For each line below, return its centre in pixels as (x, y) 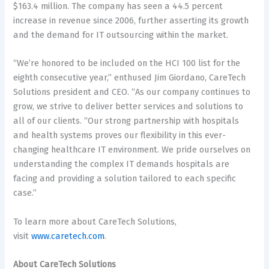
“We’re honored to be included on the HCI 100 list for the (127, 63)
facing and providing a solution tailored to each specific (125, 179)
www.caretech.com (68, 236)
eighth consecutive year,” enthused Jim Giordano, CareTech (130, 78)
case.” (25, 193)
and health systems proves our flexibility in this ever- (120, 135)
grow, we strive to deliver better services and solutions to (128, 107)
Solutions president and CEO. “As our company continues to (132, 92)
